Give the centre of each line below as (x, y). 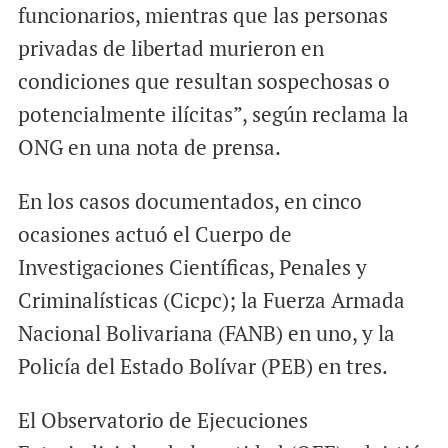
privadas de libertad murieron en (170, 47)
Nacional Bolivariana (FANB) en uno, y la (206, 332)
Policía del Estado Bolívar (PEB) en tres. (202, 365)
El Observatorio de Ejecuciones (162, 419)
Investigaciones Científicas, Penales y (192, 266)
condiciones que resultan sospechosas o (203, 80)
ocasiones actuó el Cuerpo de (154, 233)
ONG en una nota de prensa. (149, 146)
